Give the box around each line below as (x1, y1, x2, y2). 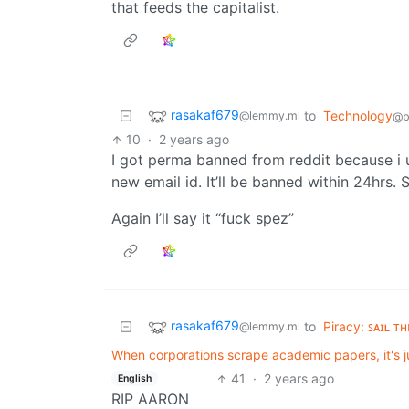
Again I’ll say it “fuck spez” (111, 209, 294, 228)
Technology (323, 108, 393, 124)
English (117, 372, 152, 384)
